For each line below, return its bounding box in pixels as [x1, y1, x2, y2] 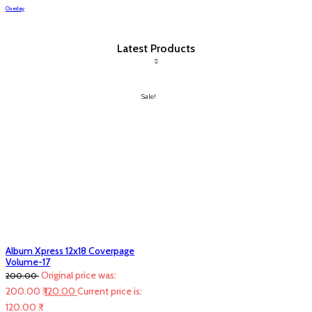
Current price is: [77, 284, 142, 297]
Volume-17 [6, 255, 50, 268]
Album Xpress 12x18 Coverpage [6, 244, 134, 257]
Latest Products [117, 41, 195, 55]
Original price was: [41, 268, 116, 281]
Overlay [6, 4, 24, 12]
